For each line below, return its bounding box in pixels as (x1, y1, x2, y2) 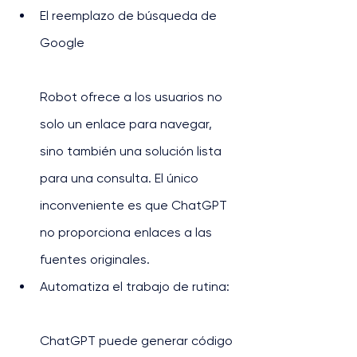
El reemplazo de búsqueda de (40, 8, 220, 23)
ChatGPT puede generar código (40, 333, 236, 348)
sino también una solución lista (40, 143, 225, 159)
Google (40, 35, 84, 50)
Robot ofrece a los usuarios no (40, 89, 226, 104)
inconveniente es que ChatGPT (40, 198, 230, 213)
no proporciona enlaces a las (40, 225, 215, 240)
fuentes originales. (40, 252, 150, 267)
